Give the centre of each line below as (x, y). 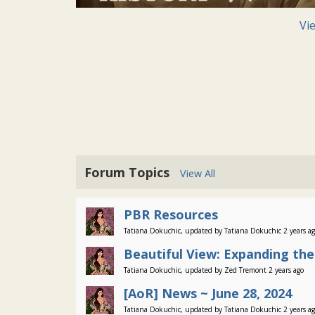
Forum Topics (132, 172)
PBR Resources (171, 214)
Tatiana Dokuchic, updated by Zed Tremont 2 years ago (214, 270)
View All (198, 173)
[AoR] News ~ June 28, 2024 (208, 293)
